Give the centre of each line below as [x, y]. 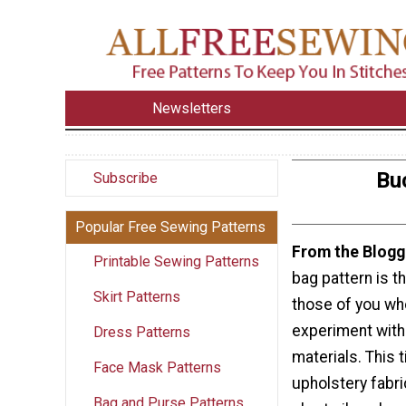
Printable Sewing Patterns [176, 261]
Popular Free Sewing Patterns [170, 227]
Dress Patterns [142, 332]
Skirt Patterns [137, 296]
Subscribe [126, 178]
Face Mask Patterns [157, 367]
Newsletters [192, 108]
